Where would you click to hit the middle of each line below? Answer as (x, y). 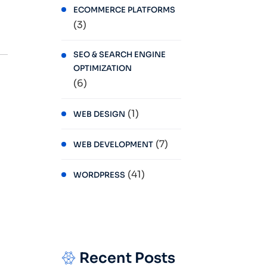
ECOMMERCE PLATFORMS (124, 10)
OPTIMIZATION (103, 68)
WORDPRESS (99, 175)
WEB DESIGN (99, 114)
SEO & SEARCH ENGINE (119, 55)
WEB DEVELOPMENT (113, 145)
